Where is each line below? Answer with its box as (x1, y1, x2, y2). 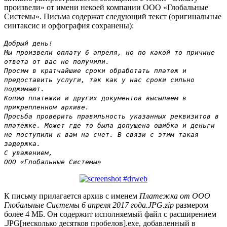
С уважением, (4, 148, 53, 157)
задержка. (4, 139, 41, 147)
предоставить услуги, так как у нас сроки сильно (4, 75, 195, 84)
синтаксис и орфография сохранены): (4, 21, 134, 30)
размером (174, 200, 208, 209)
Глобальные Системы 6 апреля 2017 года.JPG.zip (4, 200, 174, 209)
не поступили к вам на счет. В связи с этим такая (4, 130, 199, 138)
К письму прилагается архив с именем (4, 191, 139, 200)
